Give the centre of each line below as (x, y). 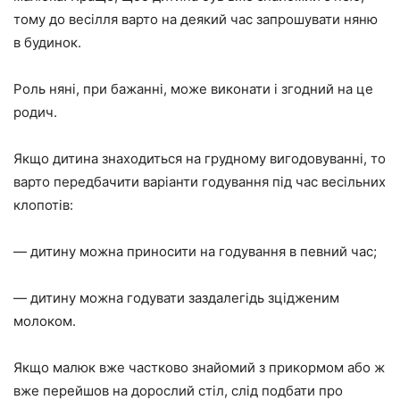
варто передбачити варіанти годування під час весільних (200, 182)
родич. (35, 112)
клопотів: (43, 205)
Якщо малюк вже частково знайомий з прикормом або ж (199, 368)
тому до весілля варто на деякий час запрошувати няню (196, 20)
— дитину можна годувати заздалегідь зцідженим (176, 298)
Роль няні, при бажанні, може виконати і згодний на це (193, 89)
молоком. (45, 321)
